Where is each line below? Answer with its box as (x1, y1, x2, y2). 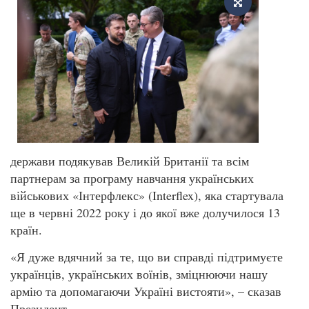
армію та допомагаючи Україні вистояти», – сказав (10, 283, 281, 300)
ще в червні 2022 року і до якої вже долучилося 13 (10, 203, 280, 221)
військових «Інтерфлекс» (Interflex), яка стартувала (10, 186, 283, 203)
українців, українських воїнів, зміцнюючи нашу (10, 266, 268, 283)
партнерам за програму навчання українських (10, 169, 254, 186)
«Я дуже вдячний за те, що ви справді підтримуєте (10, 248, 283, 266)
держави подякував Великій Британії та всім (10, 152, 249, 169)
